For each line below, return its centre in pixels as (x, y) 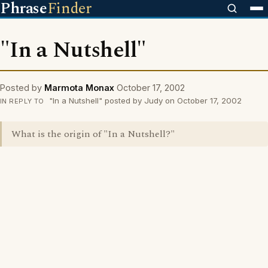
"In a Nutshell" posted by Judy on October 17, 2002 (144, 100)
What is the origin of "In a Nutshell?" (93, 134)
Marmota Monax (79, 88)
